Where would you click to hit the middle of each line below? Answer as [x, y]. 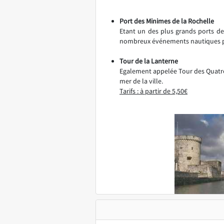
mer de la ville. [141, 81]
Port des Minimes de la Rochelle [167, 21]
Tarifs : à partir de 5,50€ [153, 91]
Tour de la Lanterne [149, 61]
